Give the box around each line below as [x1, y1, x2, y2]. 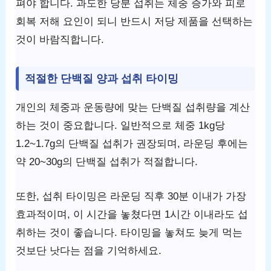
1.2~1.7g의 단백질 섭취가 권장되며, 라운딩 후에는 [16, 137, 249, 149]
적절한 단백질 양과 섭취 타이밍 [25, 73, 179, 85]
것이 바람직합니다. [16, 33, 105, 45]
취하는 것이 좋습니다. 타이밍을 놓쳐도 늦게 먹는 [16, 226, 243, 238]
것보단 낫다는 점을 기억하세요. [16, 244, 162, 256]
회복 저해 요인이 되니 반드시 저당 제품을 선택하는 [16, 15, 253, 27]
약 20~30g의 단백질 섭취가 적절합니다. [16, 155, 198, 168]
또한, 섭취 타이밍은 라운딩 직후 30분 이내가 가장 [16, 190, 247, 202]
